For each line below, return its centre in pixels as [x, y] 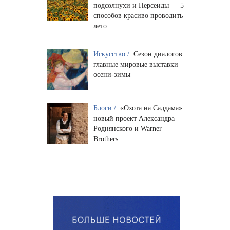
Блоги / [106, 108]
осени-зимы [112, 74]
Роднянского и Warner [127, 128]
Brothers [106, 139]
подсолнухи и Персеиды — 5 [138, 5]
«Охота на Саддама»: [152, 108]
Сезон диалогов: [159, 54]
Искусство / [112, 54]
